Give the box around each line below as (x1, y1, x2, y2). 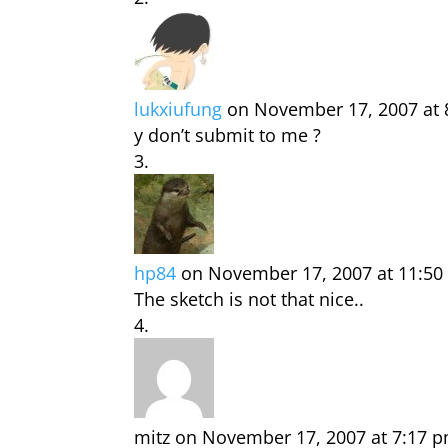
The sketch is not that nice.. (134, 287, 365, 311)
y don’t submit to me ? (134, 123, 322, 147)
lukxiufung (134, 97, 223, 121)
